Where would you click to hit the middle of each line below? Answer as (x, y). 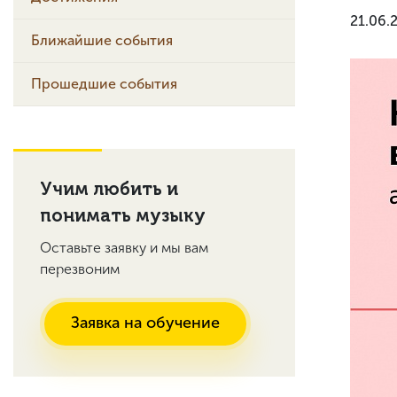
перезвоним (80, 269)
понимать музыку (123, 215)
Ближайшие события (102, 40)
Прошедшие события (104, 84)
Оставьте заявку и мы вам (124, 248)
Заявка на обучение (145, 323)
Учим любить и (109, 189)
